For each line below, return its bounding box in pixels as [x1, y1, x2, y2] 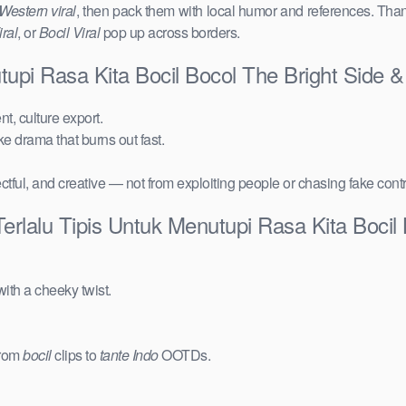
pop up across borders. [100, 22, 240, 43]
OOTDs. [158, 344, 210, 366]
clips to [51, 344, 100, 366]
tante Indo [99, 344, 159, 366]
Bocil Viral [38, 22, 100, 43]
